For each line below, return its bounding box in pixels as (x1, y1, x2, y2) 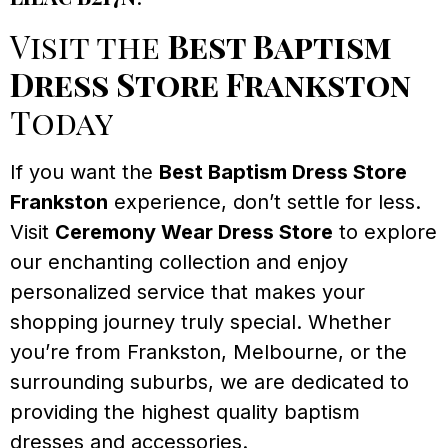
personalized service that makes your (10, 280, 365, 305)
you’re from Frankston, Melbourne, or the (10, 340, 407, 365)
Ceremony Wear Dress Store (55, 220, 333, 245)
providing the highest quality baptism (10, 400, 360, 425)
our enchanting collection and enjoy (10, 250, 348, 275)
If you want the (10, 160, 159, 185)
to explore (333, 220, 437, 245)
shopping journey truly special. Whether (10, 310, 391, 335)
